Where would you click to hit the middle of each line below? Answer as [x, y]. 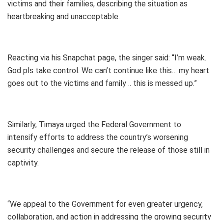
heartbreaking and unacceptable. [64, 17]
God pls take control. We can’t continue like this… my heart [108, 71]
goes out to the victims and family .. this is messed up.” [102, 83]
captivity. [23, 163]
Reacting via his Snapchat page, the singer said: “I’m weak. [107, 58]
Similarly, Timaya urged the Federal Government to [94, 125]
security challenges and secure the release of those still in [109, 150]
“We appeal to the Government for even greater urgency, [105, 204]
